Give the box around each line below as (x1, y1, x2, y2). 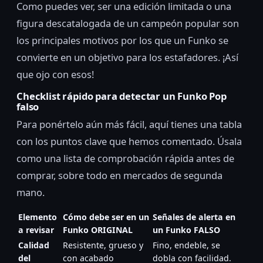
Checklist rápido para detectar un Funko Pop (16, 89, 227, 103)
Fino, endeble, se (153, 240, 220, 251)
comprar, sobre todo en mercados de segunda (16, 168, 222, 183)
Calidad (18, 240, 49, 251)
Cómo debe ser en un (63, 211, 149, 223)
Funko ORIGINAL (63, 224, 133, 236)
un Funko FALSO (153, 224, 220, 236)
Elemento (18, 211, 57, 223)
